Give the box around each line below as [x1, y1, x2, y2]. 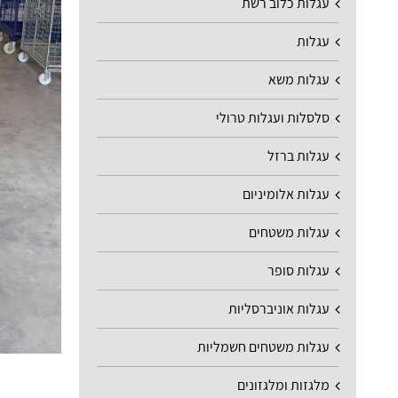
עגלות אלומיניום [243, 184, 330, 203]
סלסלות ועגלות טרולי [216, 107, 330, 127]
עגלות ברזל [267, 146, 330, 165]
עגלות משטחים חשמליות [197, 337, 330, 356]
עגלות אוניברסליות [228, 298, 330, 318]
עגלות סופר [267, 260, 330, 280]
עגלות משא [268, 69, 330, 89]
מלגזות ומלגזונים [237, 375, 330, 394]
